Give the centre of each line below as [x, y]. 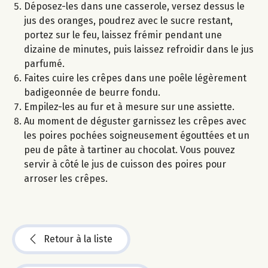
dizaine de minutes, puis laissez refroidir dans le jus [139, 50]
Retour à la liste [78, 239]
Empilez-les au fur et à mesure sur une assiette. [129, 107]
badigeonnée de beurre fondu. [92, 93]
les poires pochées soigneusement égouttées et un [137, 136]
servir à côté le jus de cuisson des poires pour [125, 165]
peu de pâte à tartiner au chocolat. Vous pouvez [130, 150]
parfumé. [44, 64]
